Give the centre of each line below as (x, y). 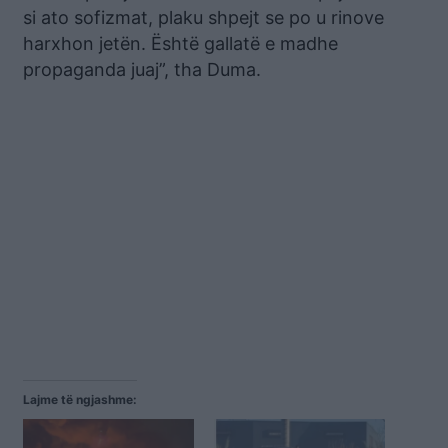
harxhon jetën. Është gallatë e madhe (180, 43)
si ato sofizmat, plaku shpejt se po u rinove (203, 17)
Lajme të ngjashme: (80, 399)
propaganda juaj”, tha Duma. (142, 69)
